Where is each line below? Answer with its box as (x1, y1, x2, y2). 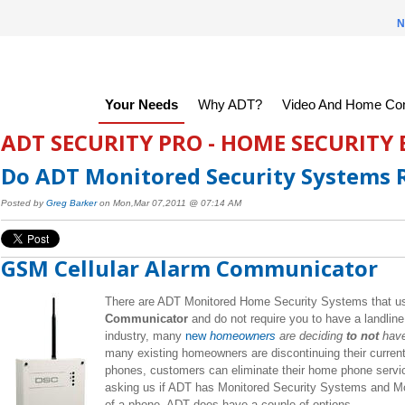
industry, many (104, 328, 185, 343)
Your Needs (104, 97, 178, 112)
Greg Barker (45, 198, 97, 209)
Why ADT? (197, 97, 262, 112)
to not (342, 328, 379, 343)
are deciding (275, 328, 343, 343)
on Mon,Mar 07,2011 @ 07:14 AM (96, 198, 241, 209)
